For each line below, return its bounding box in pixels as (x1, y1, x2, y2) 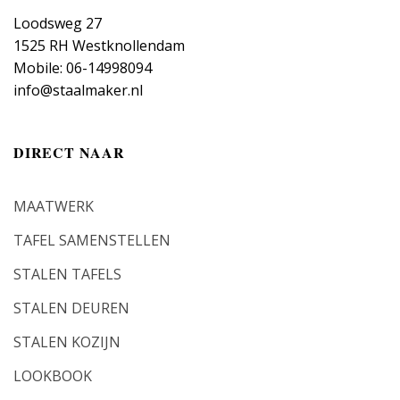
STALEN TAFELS (13, 264, 121, 285)
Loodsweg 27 (13, 13, 102, 34)
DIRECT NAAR (13, 141, 125, 162)
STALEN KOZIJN (13, 332, 121, 353)
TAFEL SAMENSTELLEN (13, 230, 171, 251)
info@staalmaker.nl (13, 80, 143, 101)
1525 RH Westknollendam (13, 36, 185, 56)
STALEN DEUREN (13, 298, 129, 319)
